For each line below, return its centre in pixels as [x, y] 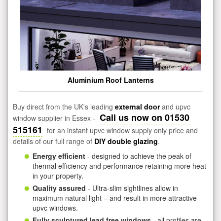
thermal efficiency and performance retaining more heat [119, 166]
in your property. [58, 175]
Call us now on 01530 [145, 117]
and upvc [175, 106]
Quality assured [59, 188]
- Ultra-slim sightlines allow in [132, 188]
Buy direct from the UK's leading [64, 106]
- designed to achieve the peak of [138, 156]
